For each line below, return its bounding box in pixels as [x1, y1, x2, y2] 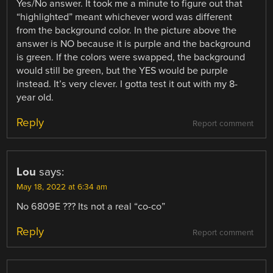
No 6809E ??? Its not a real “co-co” [16, 200, 166, 213]
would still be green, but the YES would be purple [16, 65, 229, 77]
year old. [16, 91, 54, 104]
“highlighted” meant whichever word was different [16, 11, 233, 24]
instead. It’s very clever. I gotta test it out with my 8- [16, 78, 238, 91]
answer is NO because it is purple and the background [16, 38, 251, 51]
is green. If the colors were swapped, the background [16, 51, 246, 64]
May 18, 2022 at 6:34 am [16, 182, 108, 193]
